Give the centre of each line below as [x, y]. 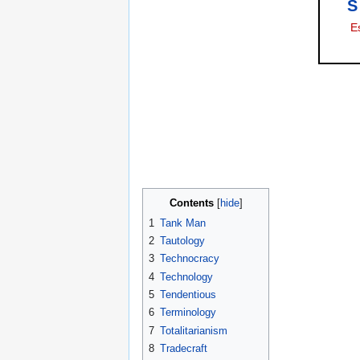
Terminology [188, 313]
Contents [191, 202]
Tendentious [188, 294]
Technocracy [190, 259]
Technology [186, 276]
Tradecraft [184, 348]
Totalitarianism [194, 330]
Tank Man [183, 223]
